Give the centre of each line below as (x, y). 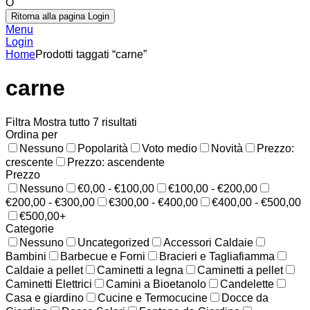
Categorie (30, 228)
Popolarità (103, 148)
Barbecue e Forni (103, 256)
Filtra (19, 122)
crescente (29, 162)
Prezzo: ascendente (116, 162)
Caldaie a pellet (44, 270)
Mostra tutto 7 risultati (85, 122)
